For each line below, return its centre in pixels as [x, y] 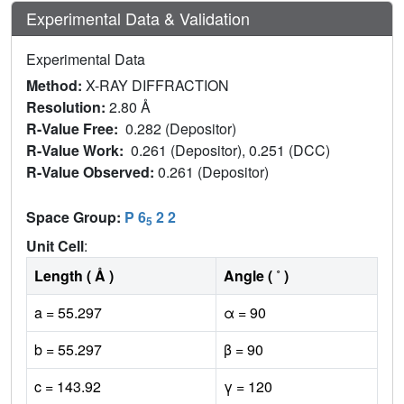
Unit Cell [55, 245]
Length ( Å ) [74, 275]
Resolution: [68, 106]
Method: [56, 85]
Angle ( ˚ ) [256, 275]
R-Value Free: [76, 128]
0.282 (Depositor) [183, 128]
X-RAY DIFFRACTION [157, 85]
